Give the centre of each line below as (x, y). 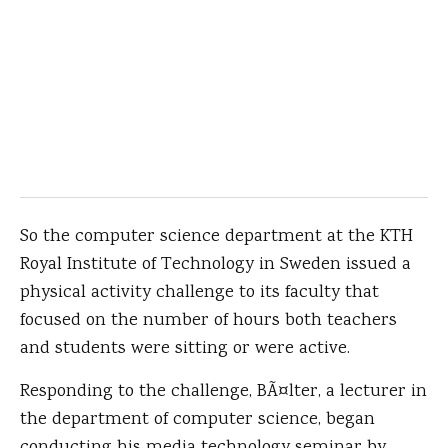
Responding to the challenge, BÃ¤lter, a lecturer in (223, 392)
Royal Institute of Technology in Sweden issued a (215, 265)
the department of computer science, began (197, 420)
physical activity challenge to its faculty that (199, 293)
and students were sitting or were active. (185, 349)
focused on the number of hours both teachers (208, 321)
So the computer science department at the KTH (216, 237)
